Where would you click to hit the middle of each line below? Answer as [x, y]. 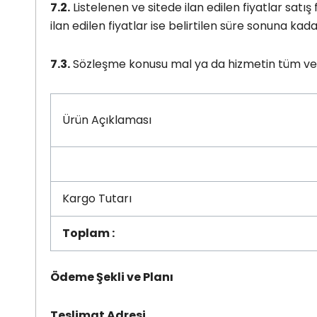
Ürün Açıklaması [107, 120]
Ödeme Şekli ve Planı [112, 277]
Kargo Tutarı [97, 198]
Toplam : [88, 233]
